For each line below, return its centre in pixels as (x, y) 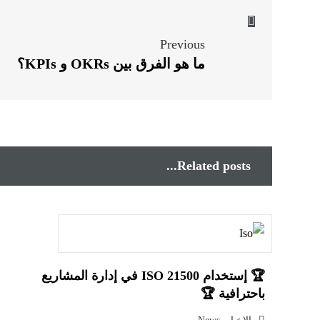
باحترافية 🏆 (232, 294)
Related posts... (214, 166)
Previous (182, 44)
